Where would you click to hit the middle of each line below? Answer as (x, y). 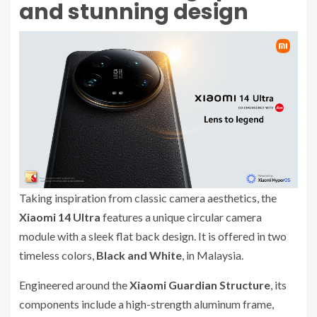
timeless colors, (58, 255)
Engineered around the (74, 284)
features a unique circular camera (181, 217)
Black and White (139, 255)
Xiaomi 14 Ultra (60, 217)
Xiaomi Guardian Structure (200, 284)
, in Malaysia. (213, 255)
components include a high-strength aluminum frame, (146, 304)
